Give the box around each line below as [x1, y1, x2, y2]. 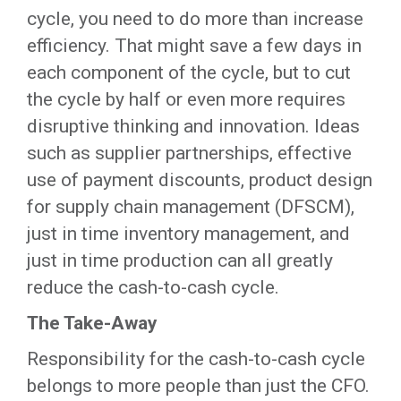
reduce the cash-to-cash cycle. [27, 277, 279, 298]
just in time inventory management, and [27, 223, 350, 244]
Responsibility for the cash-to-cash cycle [27, 348, 365, 370]
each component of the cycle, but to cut [27, 62, 351, 83]
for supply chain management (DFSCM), [27, 196, 354, 218]
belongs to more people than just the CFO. [27, 375, 370, 397]
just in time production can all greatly [27, 250, 333, 271]
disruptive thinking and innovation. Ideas [27, 115, 360, 137]
